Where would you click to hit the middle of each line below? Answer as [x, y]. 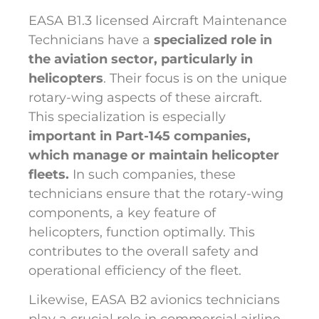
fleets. [49, 174]
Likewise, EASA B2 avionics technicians [154, 300]
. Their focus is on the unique [195, 78]
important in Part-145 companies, [140, 136]
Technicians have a [91, 40]
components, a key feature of [122, 213]
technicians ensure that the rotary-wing [156, 193]
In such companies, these [152, 174]
